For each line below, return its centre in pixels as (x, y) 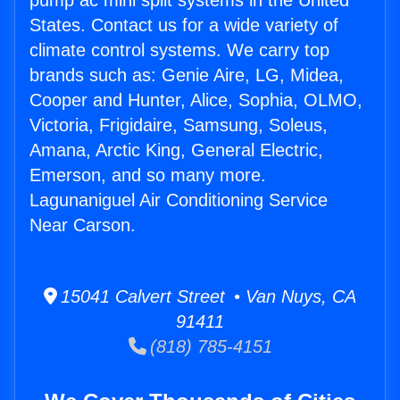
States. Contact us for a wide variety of (184, 25)
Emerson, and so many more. (148, 175)
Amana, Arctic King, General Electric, (176, 150)
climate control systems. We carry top (179, 50)
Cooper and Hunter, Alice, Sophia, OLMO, (196, 100)
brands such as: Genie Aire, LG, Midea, (187, 75)
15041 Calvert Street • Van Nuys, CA (207, 297)
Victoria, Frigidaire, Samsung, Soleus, (179, 125)
